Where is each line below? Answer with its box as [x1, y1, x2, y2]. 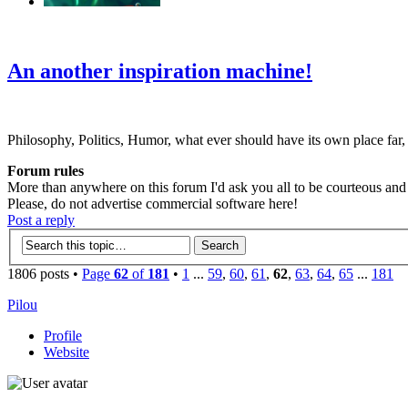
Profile [44, 328, 82, 343]
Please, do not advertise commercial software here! [7, 196, 298, 212]
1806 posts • [7, 266, 82, 281]
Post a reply [7, 212, 75, 229]
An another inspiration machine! [7, 58, 312, 83]
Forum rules [7, 163, 84, 179]
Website [44, 344, 89, 360]
